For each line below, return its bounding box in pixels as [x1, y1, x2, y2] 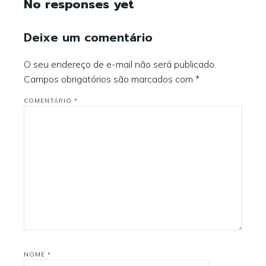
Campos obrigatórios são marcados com [24, 73, 195, 85]
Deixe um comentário [24, 28, 153, 47]
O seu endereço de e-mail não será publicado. [24, 58, 216, 71]
